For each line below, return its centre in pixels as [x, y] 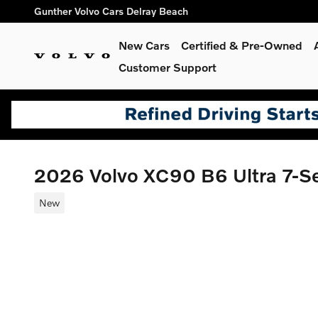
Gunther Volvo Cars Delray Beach [111, 11]
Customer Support [168, 67]
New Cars [144, 45]
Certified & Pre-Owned [242, 45]
